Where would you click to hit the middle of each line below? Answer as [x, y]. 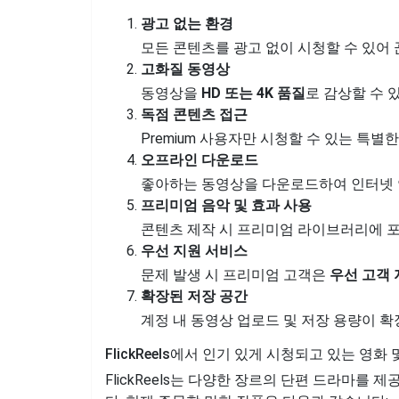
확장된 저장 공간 [194, 296]
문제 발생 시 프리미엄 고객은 [235, 275]
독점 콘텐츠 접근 [194, 114]
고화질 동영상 [185, 69]
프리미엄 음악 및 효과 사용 [226, 205]
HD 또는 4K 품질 [253, 93]
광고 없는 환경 [187, 24]
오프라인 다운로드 [199, 160]
